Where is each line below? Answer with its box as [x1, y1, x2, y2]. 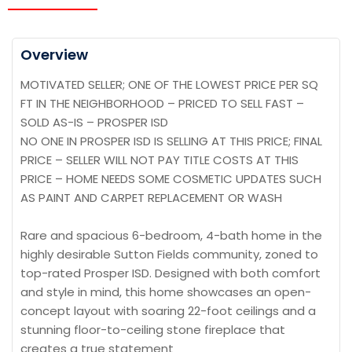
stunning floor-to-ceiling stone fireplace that [20, 321, 285, 338]
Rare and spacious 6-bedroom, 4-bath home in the [20, 227, 322, 244]
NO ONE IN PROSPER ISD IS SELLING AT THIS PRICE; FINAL [20, 133, 322, 149]
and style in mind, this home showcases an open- [20, 284, 311, 300]
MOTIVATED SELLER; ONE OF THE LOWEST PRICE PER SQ [20, 76, 318, 93]
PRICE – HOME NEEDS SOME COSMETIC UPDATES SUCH [20, 170, 321, 187]
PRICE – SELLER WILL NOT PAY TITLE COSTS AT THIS [20, 152, 299, 168]
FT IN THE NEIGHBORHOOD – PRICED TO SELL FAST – [20, 95, 304, 112]
